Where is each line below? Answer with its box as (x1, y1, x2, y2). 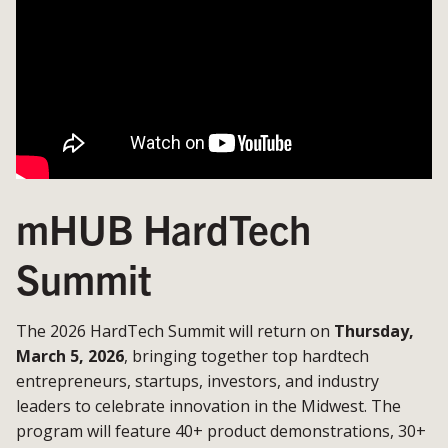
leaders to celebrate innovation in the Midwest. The (16, 394, 401, 417)
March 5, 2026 (16, 344, 124, 367)
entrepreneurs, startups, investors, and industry (16, 369, 379, 392)
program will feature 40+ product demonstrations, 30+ (16, 419, 426, 442)
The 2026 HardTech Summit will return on (16, 319, 334, 342)
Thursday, (334, 319, 414, 342)
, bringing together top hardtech (124, 344, 369, 367)
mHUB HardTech (16, 202, 311, 253)
